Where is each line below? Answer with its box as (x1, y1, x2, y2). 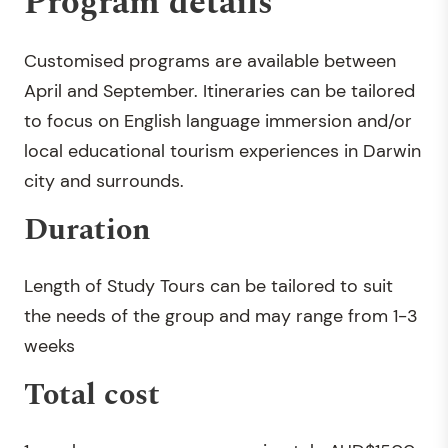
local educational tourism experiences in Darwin (24, 139, 421, 163)
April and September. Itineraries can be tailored (24, 79, 415, 103)
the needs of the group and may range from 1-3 (24, 304, 418, 328)
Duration (24, 207, 151, 253)
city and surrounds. (24, 169, 184, 193)
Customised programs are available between (24, 49, 396, 73)
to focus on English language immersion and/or (24, 109, 412, 133)
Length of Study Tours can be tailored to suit (24, 274, 393, 298)
